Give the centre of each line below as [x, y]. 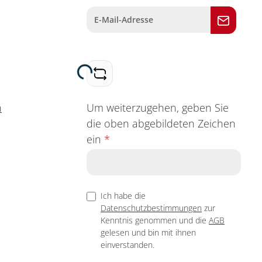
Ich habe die [123, 195]
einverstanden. [127, 244]
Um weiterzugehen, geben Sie [158, 107]
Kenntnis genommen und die [155, 220]
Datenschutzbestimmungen [151, 208]
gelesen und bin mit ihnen [148, 232]
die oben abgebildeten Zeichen [161, 123]
